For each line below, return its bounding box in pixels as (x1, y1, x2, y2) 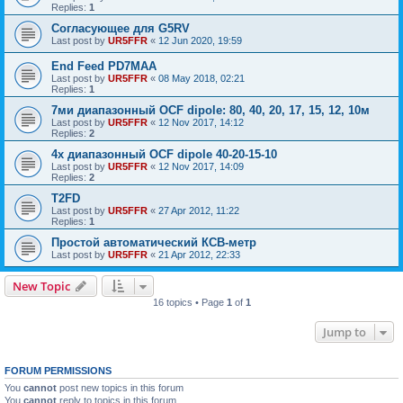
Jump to (323, 324, 366, 340)
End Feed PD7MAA (51, 59, 157, 73)
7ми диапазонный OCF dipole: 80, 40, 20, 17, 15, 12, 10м (51, 103, 370, 117)
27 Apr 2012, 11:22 (158, 205, 239, 216)
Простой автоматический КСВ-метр (51, 236, 256, 249)
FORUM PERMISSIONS (4, 365, 112, 376)
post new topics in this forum (57, 382, 184, 393)
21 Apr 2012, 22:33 (158, 249, 240, 260)
